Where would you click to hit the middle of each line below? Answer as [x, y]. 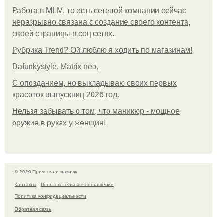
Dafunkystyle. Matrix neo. [55, 66]
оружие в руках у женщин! [59, 123]
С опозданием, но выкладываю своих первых [94, 83]
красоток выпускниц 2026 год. [66, 94]
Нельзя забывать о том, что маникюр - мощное [96, 111]
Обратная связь [33, 209]
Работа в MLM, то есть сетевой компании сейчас [99, 10]
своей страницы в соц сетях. [63, 33]
